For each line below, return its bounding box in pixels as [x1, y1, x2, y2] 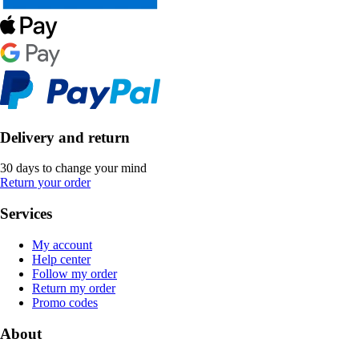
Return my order [32, 280, 115, 295]
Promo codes [32, 295, 98, 309]
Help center [32, 252, 91, 266]
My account [32, 237, 92, 252]
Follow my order [32, 266, 117, 280]
